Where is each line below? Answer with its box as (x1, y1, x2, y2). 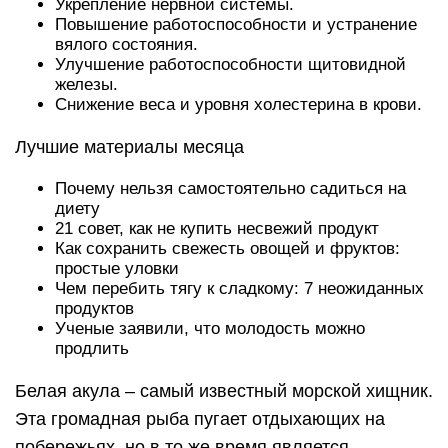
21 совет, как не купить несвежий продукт (55, 219, 379, 238)
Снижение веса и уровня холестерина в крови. (55, 95, 422, 114)
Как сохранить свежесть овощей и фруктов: (55, 239, 400, 258)
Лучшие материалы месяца (15, 137, 244, 157)
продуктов (55, 299, 134, 318)
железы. (55, 75, 118, 94)
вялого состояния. (55, 35, 198, 54)
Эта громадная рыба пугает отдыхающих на (15, 409, 385, 429)
